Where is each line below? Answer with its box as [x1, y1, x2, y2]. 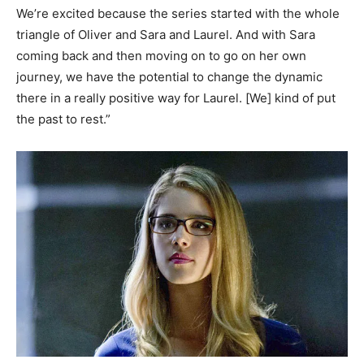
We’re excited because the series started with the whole [16, 5, 340, 21]
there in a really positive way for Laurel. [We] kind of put [16, 89, 336, 106]
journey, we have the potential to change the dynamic [16, 68, 323, 84]
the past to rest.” [16, 110, 110, 127]
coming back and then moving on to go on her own [16, 47, 306, 63]
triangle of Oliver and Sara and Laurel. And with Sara [16, 26, 315, 42]
